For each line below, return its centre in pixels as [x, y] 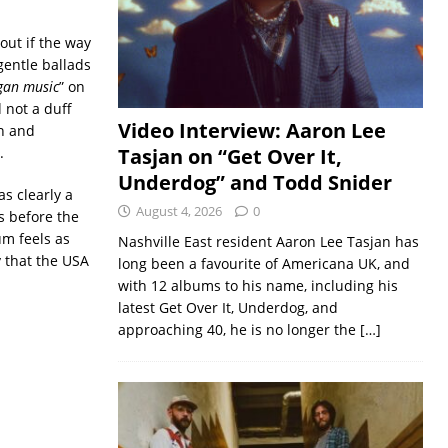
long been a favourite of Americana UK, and [263, 264]
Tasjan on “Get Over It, [229, 157]
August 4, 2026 [178, 211]
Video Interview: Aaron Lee [251, 131]
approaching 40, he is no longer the [238, 330]
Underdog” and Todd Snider [254, 183]
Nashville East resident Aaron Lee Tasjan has [268, 242]
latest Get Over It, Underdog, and [227, 308]
